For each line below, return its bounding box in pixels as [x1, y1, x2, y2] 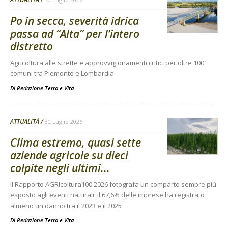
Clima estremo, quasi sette [10, 135, 141, 150]
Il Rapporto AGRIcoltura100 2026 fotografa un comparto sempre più [10, 180, 216, 189]
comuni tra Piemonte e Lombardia [10, 69, 114, 78]
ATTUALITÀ [10, 117, 39, 126]
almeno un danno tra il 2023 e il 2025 [10, 201, 122, 210]
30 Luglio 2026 [45, 118, 82, 125]
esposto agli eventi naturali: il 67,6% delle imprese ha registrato [10, 190, 205, 199]
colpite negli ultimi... [10, 161, 110, 175]
